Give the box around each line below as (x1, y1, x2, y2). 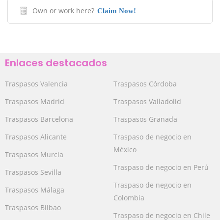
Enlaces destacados (5, 56, 107, 70)
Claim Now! (97, 7, 136, 15)
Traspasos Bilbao (5, 203, 61, 212)
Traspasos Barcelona (5, 114, 73, 124)
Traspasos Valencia (5, 79, 68, 88)
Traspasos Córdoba (113, 79, 177, 88)
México (113, 145, 137, 154)
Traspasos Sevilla (5, 167, 61, 177)
